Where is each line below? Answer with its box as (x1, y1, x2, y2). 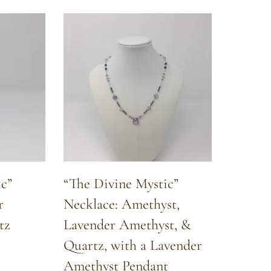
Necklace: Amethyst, (64, 195, 180, 213)
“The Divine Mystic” (64, 174, 178, 192)
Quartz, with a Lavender (64, 236, 202, 254)
